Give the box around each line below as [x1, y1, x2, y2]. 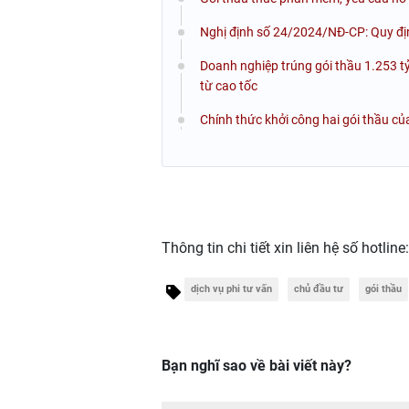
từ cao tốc [200, 78, 257, 93]
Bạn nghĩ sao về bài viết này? [162, 356, 351, 374]
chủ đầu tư [294, 282, 343, 295]
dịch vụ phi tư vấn [191, 282, 272, 295]
